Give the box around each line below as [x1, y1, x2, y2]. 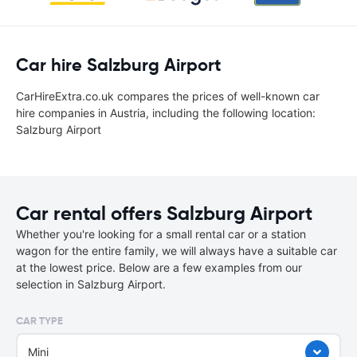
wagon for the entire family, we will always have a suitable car [16, 244, 337, 257]
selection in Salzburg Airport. [16, 277, 166, 291]
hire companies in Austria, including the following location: [16, 106, 316, 120]
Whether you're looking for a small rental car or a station [16, 227, 306, 241]
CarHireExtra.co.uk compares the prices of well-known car [16, 89, 320, 103]
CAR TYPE [16, 314, 63, 328]
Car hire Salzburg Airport [16, 54, 221, 76]
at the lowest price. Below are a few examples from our [16, 261, 302, 274]
